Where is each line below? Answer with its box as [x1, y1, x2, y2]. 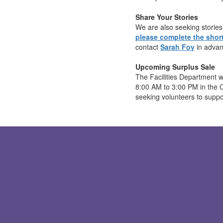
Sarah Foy [160, 41, 195, 52]
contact [135, 41, 160, 52]
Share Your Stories [135, 11, 198, 22]
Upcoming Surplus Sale [135, 61, 215, 72]
